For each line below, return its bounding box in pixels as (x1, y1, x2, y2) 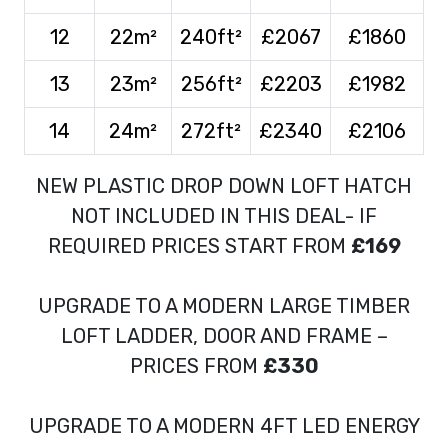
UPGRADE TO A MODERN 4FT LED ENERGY (28, 413, 420, 438)
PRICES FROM (129, 353, 263, 378)
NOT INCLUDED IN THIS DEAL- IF (71, 203, 377, 228)
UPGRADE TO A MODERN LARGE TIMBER (38, 293, 410, 318)
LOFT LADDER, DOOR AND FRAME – (60, 323, 388, 348)
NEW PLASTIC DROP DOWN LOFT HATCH (36, 173, 412, 198)
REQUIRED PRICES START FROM (47, 233, 351, 258)
